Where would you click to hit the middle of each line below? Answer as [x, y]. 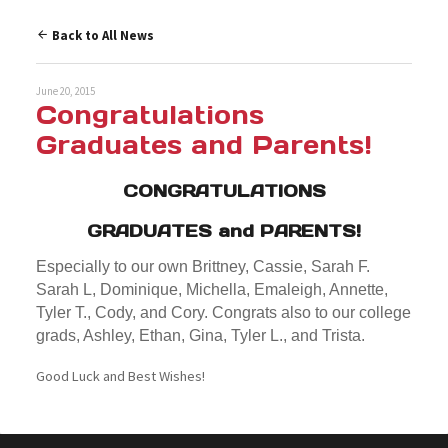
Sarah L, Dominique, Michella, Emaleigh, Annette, [211, 290]
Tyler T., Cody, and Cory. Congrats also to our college [223, 313]
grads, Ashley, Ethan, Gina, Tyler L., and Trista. [200, 336]
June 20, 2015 [65, 91]
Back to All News [101, 36]
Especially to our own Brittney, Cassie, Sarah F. [202, 267]
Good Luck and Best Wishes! [120, 376]
